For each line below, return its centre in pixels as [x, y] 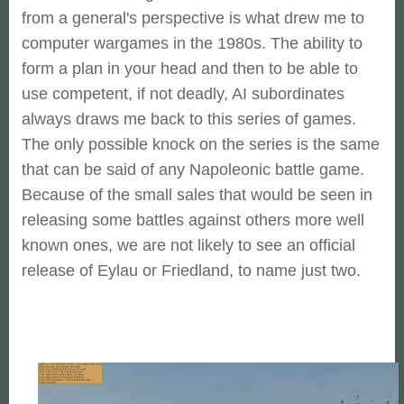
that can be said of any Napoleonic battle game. [193, 170]
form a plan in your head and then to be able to [190, 69]
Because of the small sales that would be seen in [197, 195]
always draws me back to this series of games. [189, 119]
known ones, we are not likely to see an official [188, 245]
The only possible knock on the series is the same [201, 144]
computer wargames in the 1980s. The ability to [192, 43]
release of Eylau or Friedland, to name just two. [191, 271]
